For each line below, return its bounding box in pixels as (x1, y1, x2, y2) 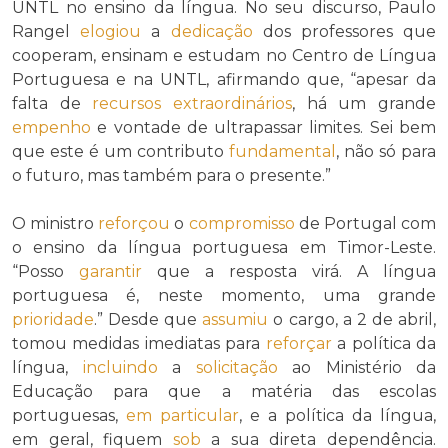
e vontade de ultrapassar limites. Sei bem (91, 117, 436, 137)
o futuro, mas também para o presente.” (12, 165, 331, 185)
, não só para (336, 141, 436, 161)
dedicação (170, 21, 253, 41)
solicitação (195, 357, 278, 377)
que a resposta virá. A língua (142, 261, 436, 281)
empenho (12, 117, 91, 137)
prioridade (12, 309, 94, 329)
